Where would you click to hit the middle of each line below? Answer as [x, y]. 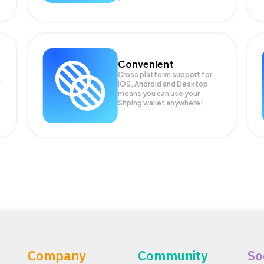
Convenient [146, 64]
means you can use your [159, 93]
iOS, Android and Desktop [163, 84]
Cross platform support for [165, 74]
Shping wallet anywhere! [161, 103]
